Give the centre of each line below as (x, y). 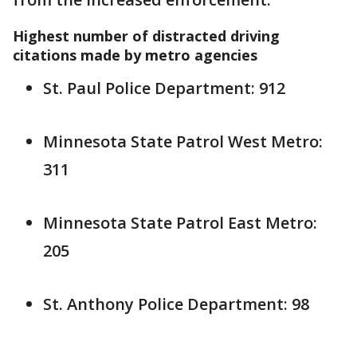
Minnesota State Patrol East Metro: (180, 223)
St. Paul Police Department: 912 (164, 88)
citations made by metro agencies (135, 55)
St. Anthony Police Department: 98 (176, 304)
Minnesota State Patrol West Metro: (183, 141)
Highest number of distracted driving (146, 36)
